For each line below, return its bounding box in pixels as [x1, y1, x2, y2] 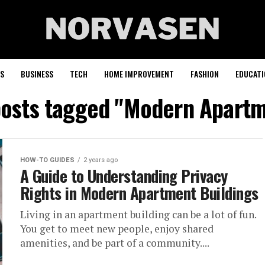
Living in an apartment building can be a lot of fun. [20, 208, 256, 221]
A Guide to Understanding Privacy [20, 164, 228, 188]
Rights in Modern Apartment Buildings [20, 181, 258, 205]
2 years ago [83, 156, 118, 164]
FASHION [190, 67, 219, 80]
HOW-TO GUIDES [20, 156, 75, 164]
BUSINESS [21, 67, 53, 80]
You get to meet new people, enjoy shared [20, 222, 214, 235]
